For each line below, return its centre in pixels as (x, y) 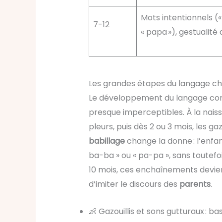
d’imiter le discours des (134, 184)
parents (195, 184)
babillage (107, 141)
